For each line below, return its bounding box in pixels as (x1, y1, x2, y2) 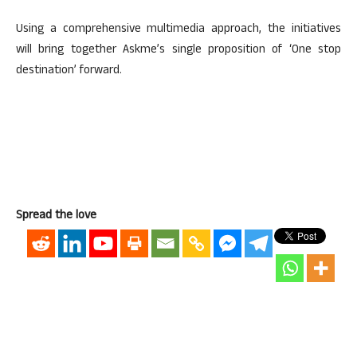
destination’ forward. (16, 61, 122, 81)
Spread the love (16, 206, 96, 226)
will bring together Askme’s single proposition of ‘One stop (16, 41, 341, 61)
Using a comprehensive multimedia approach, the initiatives (16, 20, 341, 40)
